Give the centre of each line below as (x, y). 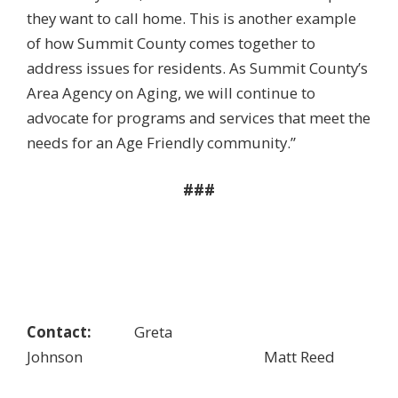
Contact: (63, 332)
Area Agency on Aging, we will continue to (171, 92)
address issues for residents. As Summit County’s (197, 68)
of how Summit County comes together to (171, 43)
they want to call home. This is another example (191, 18)
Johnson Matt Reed (181, 357)
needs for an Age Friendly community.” (161, 142)
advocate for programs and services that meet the (199, 117)
